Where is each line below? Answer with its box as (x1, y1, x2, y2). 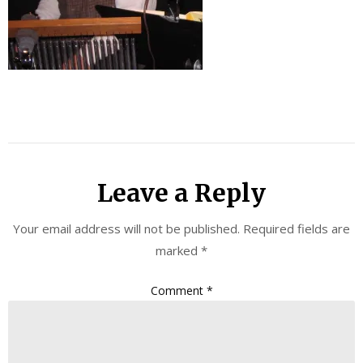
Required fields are (243, 220, 350, 237)
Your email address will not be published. (13, 220, 240, 237)
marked (156, 242, 201, 258)
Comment (150, 282, 207, 298)
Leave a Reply (97, 177, 266, 208)
